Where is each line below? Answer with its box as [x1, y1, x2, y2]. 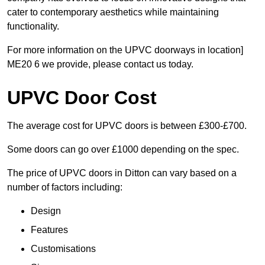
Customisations [31, 244, 96, 254]
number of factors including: [7, 182, 122, 193]
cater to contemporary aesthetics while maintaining [7, 7, 219, 18]
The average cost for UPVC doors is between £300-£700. [7, 121, 247, 131]
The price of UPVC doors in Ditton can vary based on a [7, 168, 237, 179]
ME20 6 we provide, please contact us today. [7, 59, 193, 70]
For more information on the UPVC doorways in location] [7, 45, 243, 56]
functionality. [7, 21, 62, 32]
